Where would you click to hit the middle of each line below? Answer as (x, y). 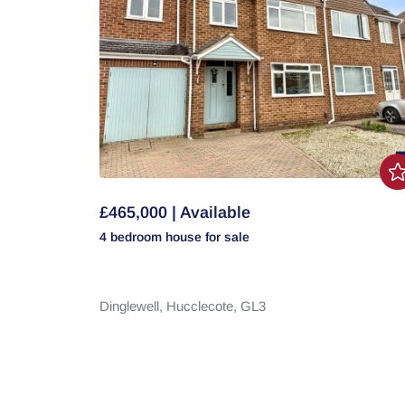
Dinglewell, (132, 306)
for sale (227, 237)
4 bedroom (132, 237)
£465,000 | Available (174, 212)
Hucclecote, (203, 306)
